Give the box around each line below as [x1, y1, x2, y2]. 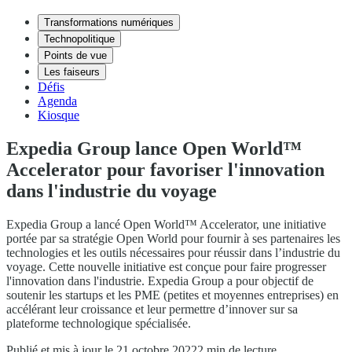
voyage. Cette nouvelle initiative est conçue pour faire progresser [6, 259, 326, 273]
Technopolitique [44, 33, 115, 45]
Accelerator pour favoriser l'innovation [6, 159, 324, 180]
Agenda [38, 94, 77, 108]
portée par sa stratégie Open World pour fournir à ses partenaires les [6, 231, 340, 245]
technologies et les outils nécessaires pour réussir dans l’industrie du [6, 245, 340, 259]
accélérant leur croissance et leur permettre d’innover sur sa [6, 302, 298, 316]
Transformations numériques [44, 16, 174, 28]
